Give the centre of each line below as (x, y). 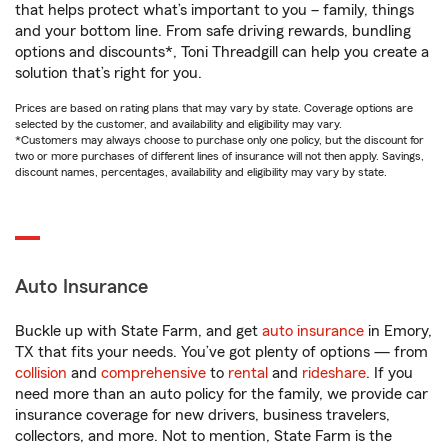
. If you (389, 373)
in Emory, (398, 331)
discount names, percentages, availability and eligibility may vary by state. (201, 172)
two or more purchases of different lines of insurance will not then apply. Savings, (219, 156)
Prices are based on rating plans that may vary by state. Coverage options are (214, 108)
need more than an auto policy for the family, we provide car (221, 394)
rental (248, 373)
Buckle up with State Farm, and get (138, 331)
